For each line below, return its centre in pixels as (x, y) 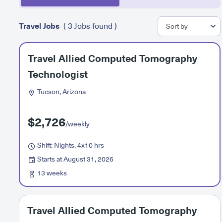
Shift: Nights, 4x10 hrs (70, 145)
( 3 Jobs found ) (90, 27)
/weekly (78, 124)
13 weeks (51, 173)
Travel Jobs (39, 27)
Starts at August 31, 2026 (75, 159)
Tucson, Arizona (61, 92)
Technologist (58, 75)
